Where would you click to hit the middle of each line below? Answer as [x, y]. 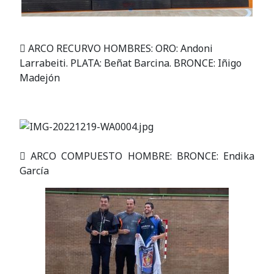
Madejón [40, 78]
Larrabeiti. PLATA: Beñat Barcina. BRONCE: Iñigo [131, 63]
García [34, 171]
